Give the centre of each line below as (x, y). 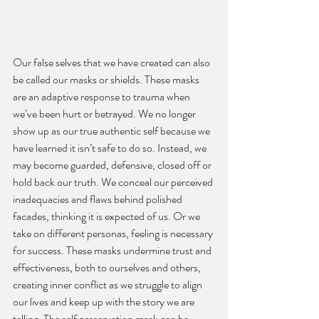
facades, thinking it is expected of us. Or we (108, 216)
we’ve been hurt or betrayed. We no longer (105, 114)
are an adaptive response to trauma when (103, 97)
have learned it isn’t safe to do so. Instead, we (111, 148)
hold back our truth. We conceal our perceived (114, 182)
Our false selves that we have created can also (113, 63)
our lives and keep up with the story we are (105, 302)
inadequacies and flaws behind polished (99, 199)
